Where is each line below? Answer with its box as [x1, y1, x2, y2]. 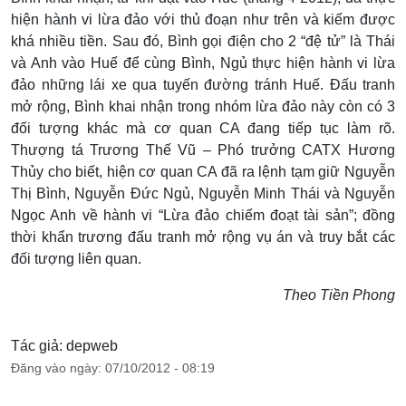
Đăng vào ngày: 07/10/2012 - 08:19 [11, 361, 215, 376]
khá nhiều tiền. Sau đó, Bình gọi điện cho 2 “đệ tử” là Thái [11, 34, 395, 50]
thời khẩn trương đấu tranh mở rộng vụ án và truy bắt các [11, 229, 395, 246]
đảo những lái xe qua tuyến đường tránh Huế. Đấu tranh [11, 77, 395, 93]
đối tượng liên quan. [11, 251, 141, 267]
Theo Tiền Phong [283, 287, 395, 304]
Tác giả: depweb [11, 338, 118, 354]
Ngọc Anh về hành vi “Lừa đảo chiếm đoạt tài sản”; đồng [11, 208, 395, 224]
